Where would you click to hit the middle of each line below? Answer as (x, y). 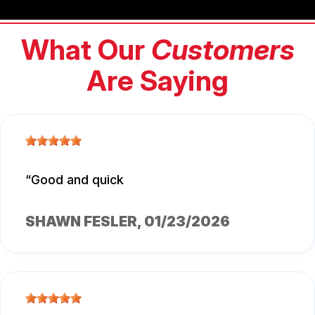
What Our (86, 50)
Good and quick (77, 180)
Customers (223, 50)
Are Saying (157, 81)
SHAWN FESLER (81, 222)
